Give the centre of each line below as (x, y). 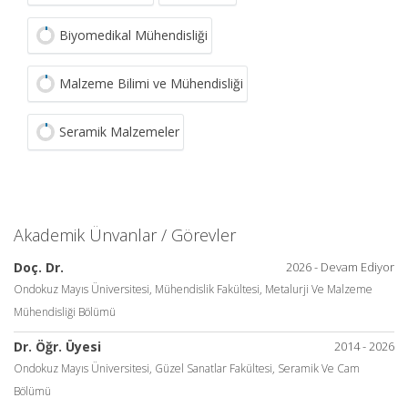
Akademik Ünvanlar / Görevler (125, 235)
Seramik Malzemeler (119, 132)
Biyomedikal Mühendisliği (133, 35)
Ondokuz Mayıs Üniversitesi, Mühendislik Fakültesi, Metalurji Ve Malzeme (193, 289)
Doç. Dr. (39, 267)
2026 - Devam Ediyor (340, 267)
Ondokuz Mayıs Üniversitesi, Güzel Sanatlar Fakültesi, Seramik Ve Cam (187, 368)
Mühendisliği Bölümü (65, 312)
